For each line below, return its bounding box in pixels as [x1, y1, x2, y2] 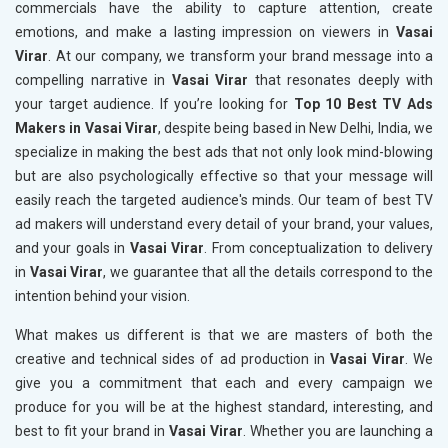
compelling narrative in [15, 72, 172, 89]
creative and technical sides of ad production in [15, 351, 330, 368]
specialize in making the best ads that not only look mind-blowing [15, 144, 433, 161]
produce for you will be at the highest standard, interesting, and [15, 399, 433, 416]
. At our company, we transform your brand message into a [48, 48, 433, 65]
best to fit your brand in [15, 423, 169, 440]
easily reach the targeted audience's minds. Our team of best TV [15, 192, 433, 209]
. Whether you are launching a [243, 423, 433, 440]
